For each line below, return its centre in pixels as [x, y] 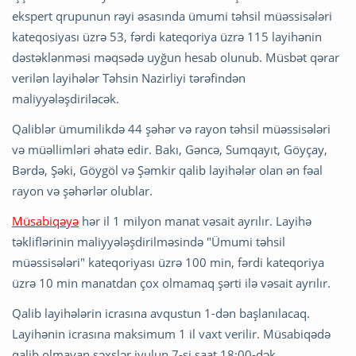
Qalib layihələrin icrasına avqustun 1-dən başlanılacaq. [161, 313]
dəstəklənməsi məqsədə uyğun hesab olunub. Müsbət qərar [176, 57]
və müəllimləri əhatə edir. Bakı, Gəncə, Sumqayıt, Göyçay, [170, 149]
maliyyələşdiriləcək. [67, 98]
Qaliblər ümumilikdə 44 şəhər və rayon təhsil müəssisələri [171, 128]
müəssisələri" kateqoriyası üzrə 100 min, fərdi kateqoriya [168, 262]
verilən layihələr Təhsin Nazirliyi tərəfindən [129, 77]
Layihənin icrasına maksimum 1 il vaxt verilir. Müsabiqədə [171, 333]
